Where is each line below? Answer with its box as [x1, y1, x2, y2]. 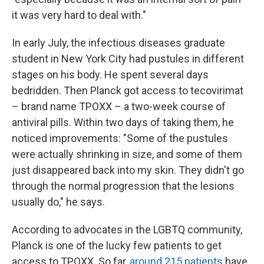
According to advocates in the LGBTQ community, [12, 223, 242, 236]
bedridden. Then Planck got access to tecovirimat [12, 84, 243, 97]
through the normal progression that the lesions [12, 180, 235, 192]
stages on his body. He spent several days [12, 68, 209, 81]
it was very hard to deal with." [12, 9, 146, 21]
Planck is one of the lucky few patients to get [12, 239, 222, 252]
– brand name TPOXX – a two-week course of [12, 100, 226, 113]
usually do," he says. [12, 196, 105, 208]
